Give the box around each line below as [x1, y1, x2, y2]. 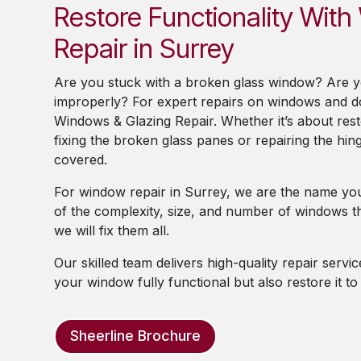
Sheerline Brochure [70, 327, 201, 345]
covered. [54, 151, 112, 168]
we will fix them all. [54, 222, 174, 239]
